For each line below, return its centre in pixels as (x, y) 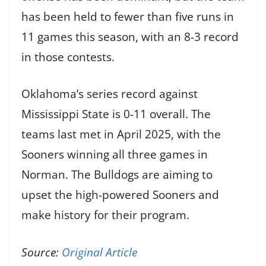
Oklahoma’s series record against (110, 94)
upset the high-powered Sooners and (120, 195)
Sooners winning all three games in (115, 155)
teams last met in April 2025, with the (121, 134)
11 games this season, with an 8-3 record (130, 37)
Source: (42, 252)
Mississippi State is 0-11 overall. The (116, 114)
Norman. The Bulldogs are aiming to (117, 175)
